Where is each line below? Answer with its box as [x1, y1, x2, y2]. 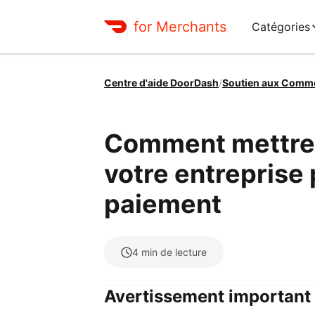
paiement [104, 188, 221, 219]
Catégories [251, 19, 310, 34]
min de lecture [141, 246, 207, 258]
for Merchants [134, 18, 226, 35]
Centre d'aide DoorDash [104, 77, 219, 89]
